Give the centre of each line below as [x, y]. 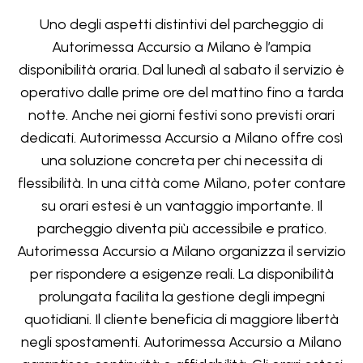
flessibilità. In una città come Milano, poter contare [181, 184]
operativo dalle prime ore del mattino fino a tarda [181, 93]
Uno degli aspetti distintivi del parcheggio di [181, 25]
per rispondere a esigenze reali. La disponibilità [181, 274]
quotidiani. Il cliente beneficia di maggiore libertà [181, 320]
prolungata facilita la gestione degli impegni [181, 297]
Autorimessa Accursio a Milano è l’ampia [181, 47]
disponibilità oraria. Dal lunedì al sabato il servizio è [181, 70]
